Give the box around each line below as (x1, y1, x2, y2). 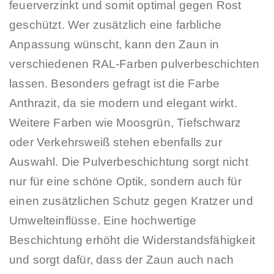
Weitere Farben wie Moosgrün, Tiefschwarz (9, 116, 242, 130)
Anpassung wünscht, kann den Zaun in (9, 38, 220, 51)
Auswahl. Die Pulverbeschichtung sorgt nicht (9, 155, 248, 169)
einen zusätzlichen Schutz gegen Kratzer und (9, 194, 253, 208)
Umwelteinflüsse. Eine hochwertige (9, 214, 196, 228)
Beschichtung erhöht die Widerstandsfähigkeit (9, 234, 255, 247)
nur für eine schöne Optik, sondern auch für (9, 175, 242, 188)
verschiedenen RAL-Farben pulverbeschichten (9, 57, 260, 71)
